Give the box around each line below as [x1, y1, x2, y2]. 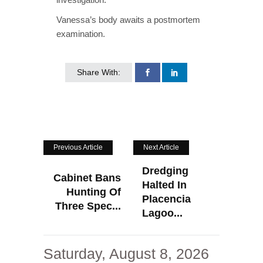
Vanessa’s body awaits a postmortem [56, 14, 200, 25]
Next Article [143, 143, 179, 151]
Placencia [142, 193, 191, 205]
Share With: [77, 67, 120, 77]
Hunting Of [66, 186, 121, 198]
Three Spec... [55, 200, 121, 212]
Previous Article [53, 143, 103, 151]
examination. [56, 28, 105, 39]
